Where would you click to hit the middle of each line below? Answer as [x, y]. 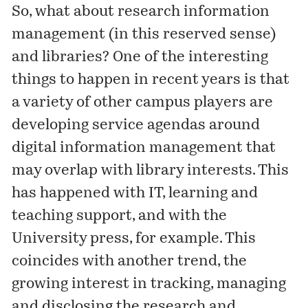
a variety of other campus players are [143, 103]
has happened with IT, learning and [135, 194]
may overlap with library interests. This [151, 171]
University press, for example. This [134, 239]
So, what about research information [141, 12]
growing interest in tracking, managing [149, 285]
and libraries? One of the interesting [140, 58]
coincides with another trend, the [130, 262]
